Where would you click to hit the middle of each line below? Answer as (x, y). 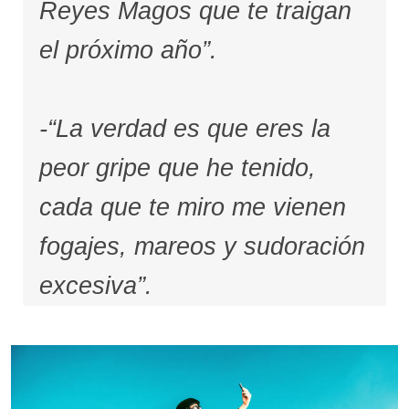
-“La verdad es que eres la (184, 128)
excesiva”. (95, 285)
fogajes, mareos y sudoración (202, 246)
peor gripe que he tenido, (177, 168)
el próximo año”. (128, 50)
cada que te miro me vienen (192, 207)
